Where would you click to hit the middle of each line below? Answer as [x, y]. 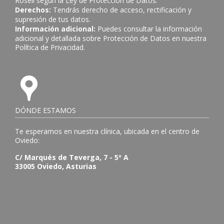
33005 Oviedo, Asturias [56, 166]
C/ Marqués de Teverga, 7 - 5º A [72, 157]
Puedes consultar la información [149, 28]
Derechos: [33, 9]
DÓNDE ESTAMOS [45, 110]
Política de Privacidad [49, 47]
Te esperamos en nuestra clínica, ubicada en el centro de [107, 131]
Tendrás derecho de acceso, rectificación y [121, 9]
